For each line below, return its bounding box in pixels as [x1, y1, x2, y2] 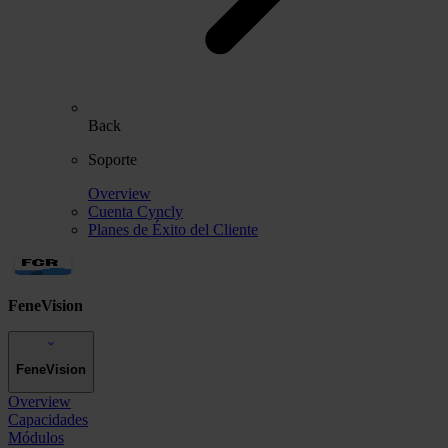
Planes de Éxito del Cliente [88, 220, 258, 238]
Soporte [88, 150, 137, 168]
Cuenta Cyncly [88, 202, 183, 220]
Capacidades [8, 411, 88, 429]
